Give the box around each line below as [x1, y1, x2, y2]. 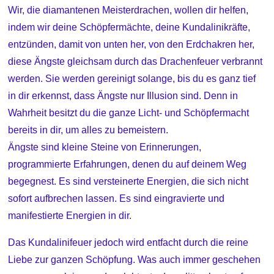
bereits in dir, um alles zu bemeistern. [8, 124, 169, 135]
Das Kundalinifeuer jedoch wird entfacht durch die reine [8, 237, 249, 248]
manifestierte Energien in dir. [8, 210, 132, 221]
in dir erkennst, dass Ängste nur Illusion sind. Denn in [8, 90, 239, 101]
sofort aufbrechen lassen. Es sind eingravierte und [8, 193, 225, 204]
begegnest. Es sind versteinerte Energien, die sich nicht [8, 176, 249, 187]
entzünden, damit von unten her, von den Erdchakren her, [8, 39, 255, 50]
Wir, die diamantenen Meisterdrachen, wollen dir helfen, [8, 4, 249, 15]
